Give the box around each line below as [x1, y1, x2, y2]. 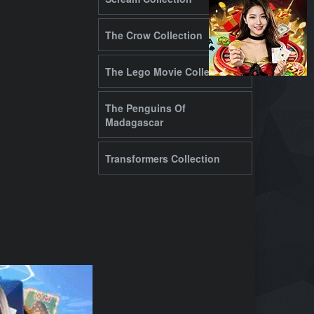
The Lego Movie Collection [104, 64, 234, 78]
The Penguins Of [104, 100, 186, 115]
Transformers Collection [104, 151, 220, 165]
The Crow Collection [104, 27, 203, 42]
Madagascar [104, 114, 163, 129]
